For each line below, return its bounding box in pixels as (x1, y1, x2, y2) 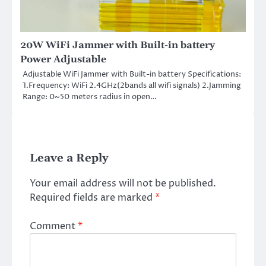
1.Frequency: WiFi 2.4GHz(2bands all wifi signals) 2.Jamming (23, 80, 241, 91)
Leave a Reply (30, 151, 109, 166)
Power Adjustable (20, 53, 106, 66)
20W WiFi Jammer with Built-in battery (20, 39, 215, 52)
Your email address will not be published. (30, 177, 216, 191)
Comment (30, 220, 78, 233)
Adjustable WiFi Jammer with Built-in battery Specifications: (23, 69, 241, 80)
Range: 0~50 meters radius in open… (23, 91, 157, 103)
